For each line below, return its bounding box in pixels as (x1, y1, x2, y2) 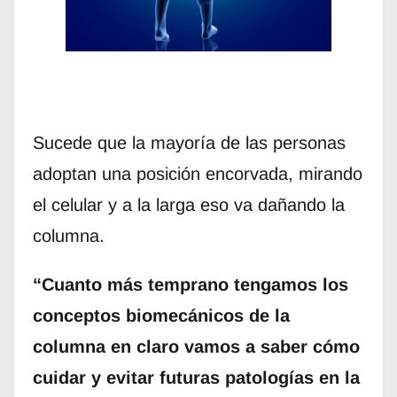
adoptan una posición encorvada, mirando (32, 163, 362, 183)
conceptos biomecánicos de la (32, 305, 290, 325)
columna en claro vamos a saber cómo (32, 336, 360, 356)
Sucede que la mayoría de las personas (32, 132, 346, 152)
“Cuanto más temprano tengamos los (32, 274, 348, 294)
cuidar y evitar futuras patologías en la (32, 367, 360, 387)
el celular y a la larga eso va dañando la (32, 194, 345, 214)
